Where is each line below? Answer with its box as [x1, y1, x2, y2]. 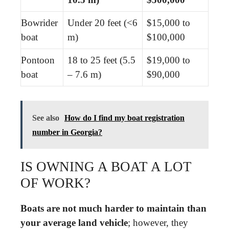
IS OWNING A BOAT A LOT [20, 159, 192, 174]
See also [32, 113, 59, 122]
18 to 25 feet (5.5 [67, 54, 135, 65]
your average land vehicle [20, 217, 128, 228]
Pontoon [21, 54, 55, 65]
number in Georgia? [32, 128, 102, 136]
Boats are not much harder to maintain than [20, 203, 207, 214]
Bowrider [21, 17, 58, 28]
